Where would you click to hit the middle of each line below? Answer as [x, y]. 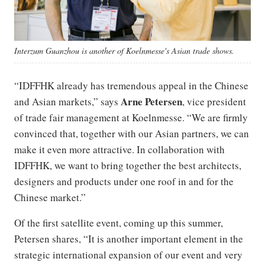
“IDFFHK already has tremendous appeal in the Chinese [131, 85]
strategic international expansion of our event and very [128, 254]
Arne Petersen [151, 101]
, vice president [214, 101]
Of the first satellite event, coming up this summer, [119, 222]
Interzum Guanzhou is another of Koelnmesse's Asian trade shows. [126, 50]
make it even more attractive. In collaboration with [119, 149]
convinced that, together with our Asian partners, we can [132, 133]
